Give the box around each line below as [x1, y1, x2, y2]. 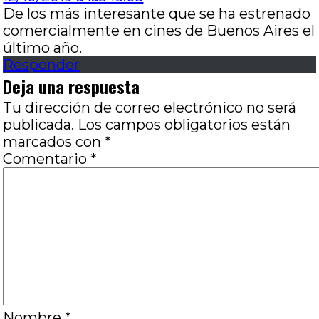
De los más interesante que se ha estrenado [3, 5, 311, 22]
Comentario [3, 150, 91, 167]
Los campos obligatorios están [78, 116, 291, 133]
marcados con [3, 133, 105, 150]
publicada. [3, 116, 75, 133]
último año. [3, 39, 83, 56]
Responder [3, 56, 80, 73]
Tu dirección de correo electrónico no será [3, 99, 297, 116]
